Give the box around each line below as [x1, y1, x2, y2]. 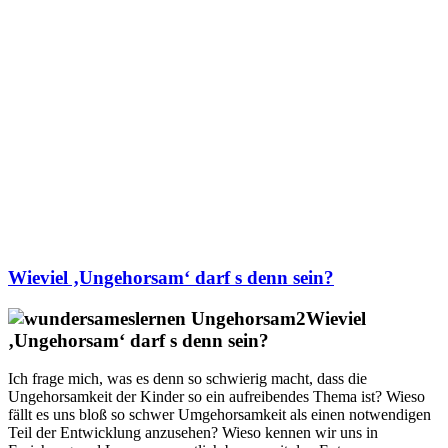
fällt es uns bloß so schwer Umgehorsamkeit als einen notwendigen [8, 406, 431, 424]
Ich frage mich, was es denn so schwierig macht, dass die [8, 370, 367, 388]
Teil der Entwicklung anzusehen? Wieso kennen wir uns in [8, 424, 378, 442]
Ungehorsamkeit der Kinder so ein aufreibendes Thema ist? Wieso [8, 388, 425, 406]
